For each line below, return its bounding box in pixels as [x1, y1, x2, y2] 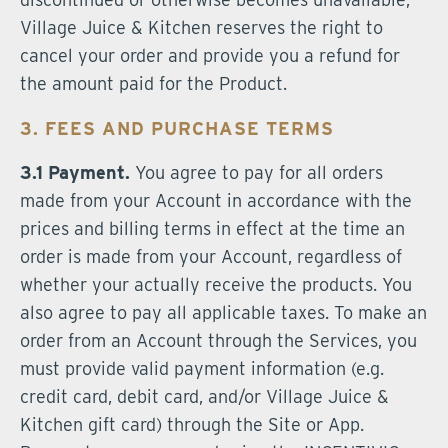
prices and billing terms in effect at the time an [20, 218, 405, 239]
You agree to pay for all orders [130, 162, 383, 183]
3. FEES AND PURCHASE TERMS [20, 118, 334, 139]
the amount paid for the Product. [20, 73, 287, 94]
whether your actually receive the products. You [20, 274, 412, 295]
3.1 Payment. [20, 162, 130, 183]
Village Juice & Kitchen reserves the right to [20, 17, 383, 38]
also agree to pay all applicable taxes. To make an [20, 302, 427, 323]
